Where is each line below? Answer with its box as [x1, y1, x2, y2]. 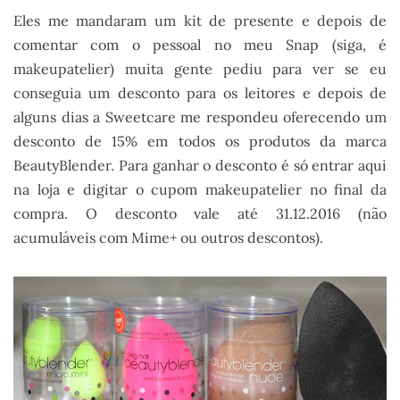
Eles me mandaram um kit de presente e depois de [13, 12, 387, 30]
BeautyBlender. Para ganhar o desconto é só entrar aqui [13, 156, 387, 175]
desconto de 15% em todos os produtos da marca [13, 132, 387, 151]
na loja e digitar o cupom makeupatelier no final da [13, 180, 387, 199]
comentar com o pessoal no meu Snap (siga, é [13, 36, 387, 54]
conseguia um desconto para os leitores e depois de [13, 84, 387, 103]
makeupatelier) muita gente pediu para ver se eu [13, 60, 387, 79]
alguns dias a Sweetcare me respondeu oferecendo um [13, 108, 387, 127]
